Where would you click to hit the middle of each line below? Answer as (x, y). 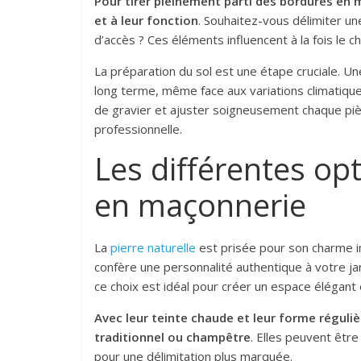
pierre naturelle (153, 248)
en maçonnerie (200, 205)
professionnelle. (138, 129)
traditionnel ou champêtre (172, 337)
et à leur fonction (146, 21)
